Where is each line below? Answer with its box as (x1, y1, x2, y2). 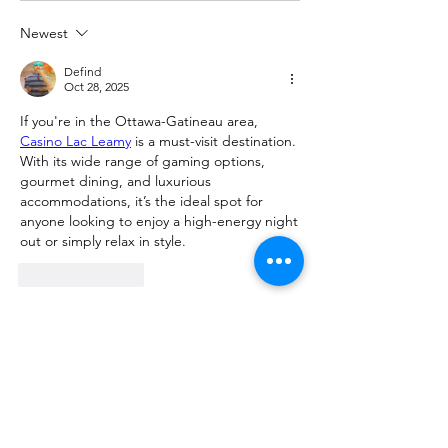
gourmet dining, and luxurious (20, 172, 211, 191)
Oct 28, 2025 (64, 79, 129, 95)
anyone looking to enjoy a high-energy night (20, 212, 298, 231)
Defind (64, 64, 101, 80)
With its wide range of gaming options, (20, 152, 265, 171)
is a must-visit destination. (131, 132, 296, 151)
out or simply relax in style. (20, 232, 186, 251)
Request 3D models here (20, 389, 196, 409)
